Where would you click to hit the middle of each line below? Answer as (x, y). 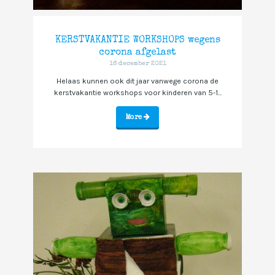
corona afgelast (137, 52)
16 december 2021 (137, 63)
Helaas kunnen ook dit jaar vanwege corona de (137, 81)
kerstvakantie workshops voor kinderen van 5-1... (137, 92)
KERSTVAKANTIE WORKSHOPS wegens (137, 40)
